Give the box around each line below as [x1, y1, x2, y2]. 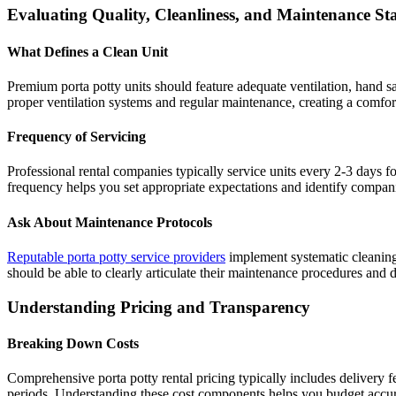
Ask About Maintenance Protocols [7, 214, 212, 230]
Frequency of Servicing [7, 129, 146, 145]
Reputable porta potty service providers [7, 248, 225, 264]
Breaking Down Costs [7, 335, 139, 351]
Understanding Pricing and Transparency [7, 297, 310, 316]
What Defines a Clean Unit [7, 43, 168, 59]
